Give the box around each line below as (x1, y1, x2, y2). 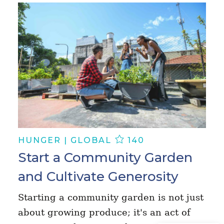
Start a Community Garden (17, 149, 192, 166)
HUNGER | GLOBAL (17, 135, 114, 145)
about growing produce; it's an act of (17, 207, 190, 218)
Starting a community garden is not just (17, 192, 203, 203)
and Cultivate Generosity (17, 168, 178, 185)
